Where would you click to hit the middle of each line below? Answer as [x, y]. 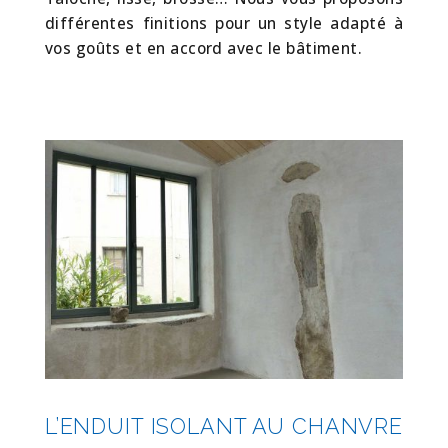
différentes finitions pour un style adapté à [224, 23]
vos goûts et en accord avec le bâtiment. [203, 48]
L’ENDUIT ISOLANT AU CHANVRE [224, 426]
